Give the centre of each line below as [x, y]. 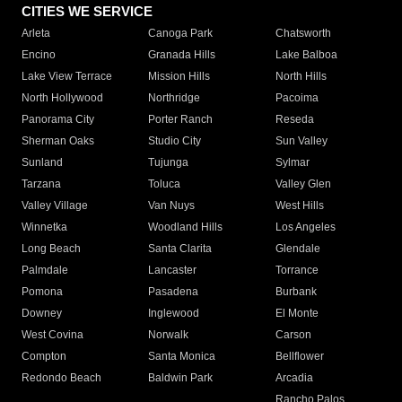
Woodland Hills [186, 227]
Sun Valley [301, 141]
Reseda [294, 120]
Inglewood [174, 314]
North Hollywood [62, 98]
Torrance [297, 271]
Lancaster [173, 271]
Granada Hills [182, 55]
